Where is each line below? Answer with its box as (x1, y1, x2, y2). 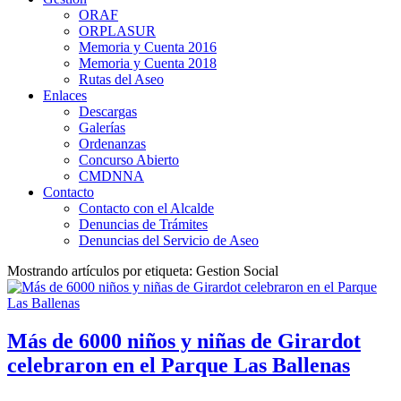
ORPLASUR (79, 22, 156, 38)
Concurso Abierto (79, 151, 179, 167)
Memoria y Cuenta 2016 (79, 38, 217, 55)
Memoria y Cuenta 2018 (79, 55, 217, 71)
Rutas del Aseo (79, 71, 164, 87)
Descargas (79, 103, 137, 119)
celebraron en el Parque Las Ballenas (7, 353, 350, 377)
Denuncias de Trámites (79, 216, 208, 232)
